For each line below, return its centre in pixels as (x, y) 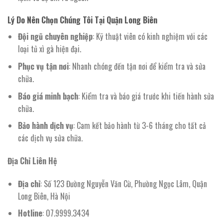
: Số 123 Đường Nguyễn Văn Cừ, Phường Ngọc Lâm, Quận (123, 183)
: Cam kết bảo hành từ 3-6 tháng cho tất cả (139, 126)
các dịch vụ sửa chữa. (50, 138)
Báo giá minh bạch (48, 96)
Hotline (30, 213)
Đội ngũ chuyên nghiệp (55, 37)
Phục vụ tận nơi (43, 66)
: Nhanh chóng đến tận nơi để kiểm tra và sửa (137, 66)
